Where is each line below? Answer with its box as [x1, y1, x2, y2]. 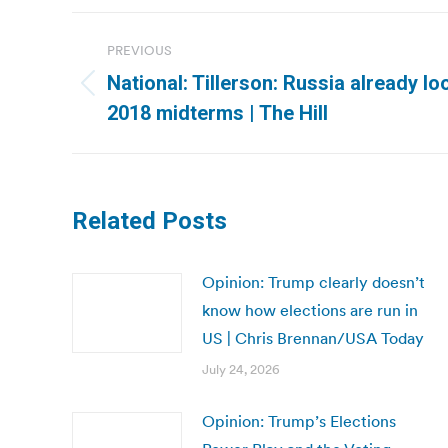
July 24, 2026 [202, 361, 280, 378]
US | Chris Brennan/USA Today [202, 328, 424, 348]
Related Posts [72, 207, 227, 235]
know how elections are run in [202, 300, 418, 320]
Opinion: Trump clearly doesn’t [202, 272, 425, 292]
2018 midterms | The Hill [107, 101, 328, 125]
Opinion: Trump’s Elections [202, 411, 396, 431]
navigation [71, 57, 233, 97]
